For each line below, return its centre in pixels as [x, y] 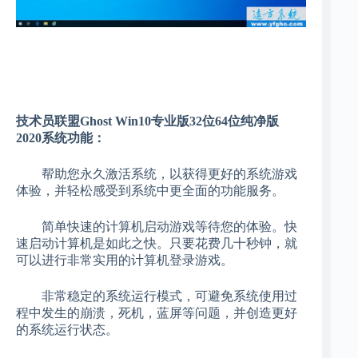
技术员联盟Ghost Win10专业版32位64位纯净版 [147, 121]
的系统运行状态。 [67, 330]
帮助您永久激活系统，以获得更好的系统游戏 [157, 174]
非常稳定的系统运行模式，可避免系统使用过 [157, 296]
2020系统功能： [61, 138]
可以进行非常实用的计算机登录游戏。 [125, 261]
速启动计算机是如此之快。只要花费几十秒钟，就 [157, 244]
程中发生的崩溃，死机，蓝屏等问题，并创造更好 [157, 313]
